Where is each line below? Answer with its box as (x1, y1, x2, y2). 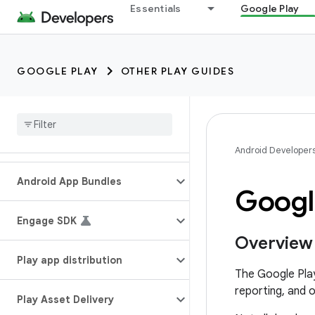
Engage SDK (17, 214, 77, 227)
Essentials (130, 2, 181, 15)
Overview (235, 233, 313, 254)
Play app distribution (17, 254, 122, 266)
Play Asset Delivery (17, 293, 114, 306)
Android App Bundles (17, 175, 122, 188)
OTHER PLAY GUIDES (120, 65, 234, 77)
